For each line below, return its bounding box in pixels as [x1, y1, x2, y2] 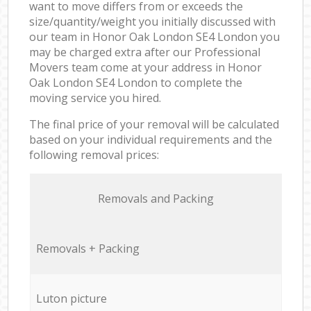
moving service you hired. [29, 90, 162, 106]
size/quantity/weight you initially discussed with [29, 13, 276, 29]
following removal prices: [29, 146, 160, 162]
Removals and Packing [97, 190, 214, 206]
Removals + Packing [35, 240, 140, 256]
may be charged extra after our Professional [29, 44, 261, 60]
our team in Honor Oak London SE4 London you [29, 28, 280, 44]
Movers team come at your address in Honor [29, 59, 262, 75]
